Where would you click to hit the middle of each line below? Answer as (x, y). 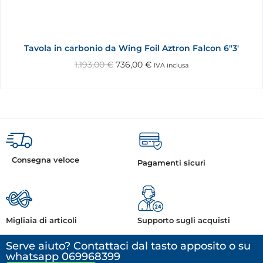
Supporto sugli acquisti (184, 220)
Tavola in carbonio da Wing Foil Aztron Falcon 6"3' (131, 48)
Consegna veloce (45, 160)
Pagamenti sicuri (171, 163)
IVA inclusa (171, 65)
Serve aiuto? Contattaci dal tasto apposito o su (128, 246)
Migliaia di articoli (41, 220)
